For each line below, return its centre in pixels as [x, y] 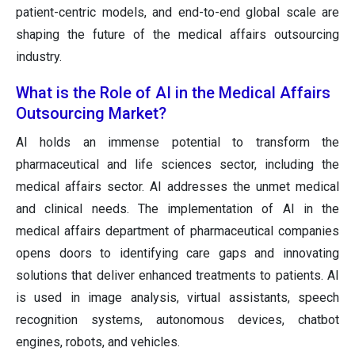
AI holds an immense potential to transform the [177, 143]
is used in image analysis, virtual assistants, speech [177, 298]
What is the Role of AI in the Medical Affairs [173, 93]
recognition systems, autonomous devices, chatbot [177, 320]
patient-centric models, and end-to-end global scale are [177, 13]
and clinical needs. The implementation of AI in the [177, 209]
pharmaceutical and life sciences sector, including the [177, 165]
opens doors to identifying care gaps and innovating [177, 254]
